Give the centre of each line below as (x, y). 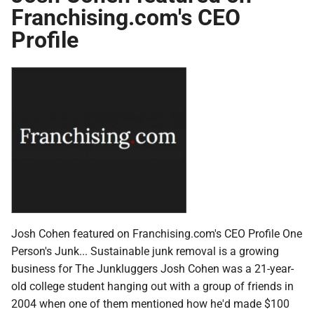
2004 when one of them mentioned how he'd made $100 (150, 303)
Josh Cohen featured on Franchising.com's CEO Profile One (157, 233)
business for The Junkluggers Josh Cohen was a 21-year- (152, 268)
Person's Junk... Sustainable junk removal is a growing (145, 250)
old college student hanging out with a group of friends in (152, 285)
